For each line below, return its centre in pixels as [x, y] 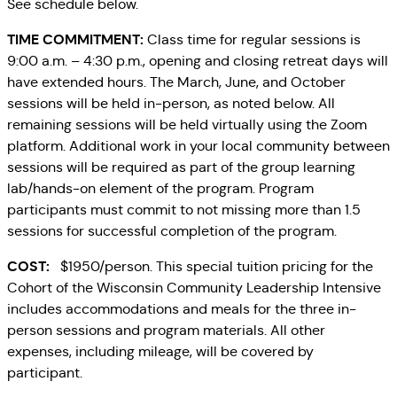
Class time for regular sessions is [252, 40]
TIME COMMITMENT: [75, 40]
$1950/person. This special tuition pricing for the [211, 267]
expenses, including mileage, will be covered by [160, 352]
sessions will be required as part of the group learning [181, 167]
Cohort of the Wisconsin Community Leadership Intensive [194, 288]
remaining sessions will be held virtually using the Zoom [187, 125]
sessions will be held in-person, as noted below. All [171, 104]
